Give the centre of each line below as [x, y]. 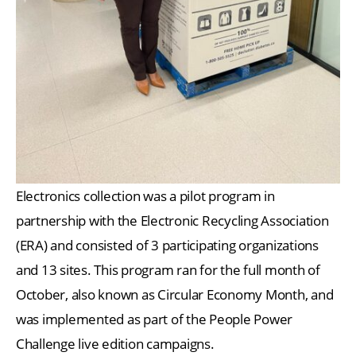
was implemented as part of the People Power [155, 319]
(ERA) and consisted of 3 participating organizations [167, 245]
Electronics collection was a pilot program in [145, 195]
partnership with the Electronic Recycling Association [172, 220]
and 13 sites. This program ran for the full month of [168, 269]
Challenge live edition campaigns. [115, 343]
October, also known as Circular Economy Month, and [175, 294]
